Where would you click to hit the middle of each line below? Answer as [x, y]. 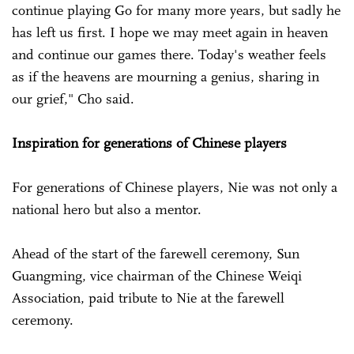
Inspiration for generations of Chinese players [149, 143]
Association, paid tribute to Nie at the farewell [148, 298]
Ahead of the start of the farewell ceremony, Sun [156, 254]
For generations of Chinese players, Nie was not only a [175, 188]
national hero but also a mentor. [107, 210]
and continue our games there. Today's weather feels [169, 55]
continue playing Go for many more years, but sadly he [176, 11]
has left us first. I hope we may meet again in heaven [170, 33]
